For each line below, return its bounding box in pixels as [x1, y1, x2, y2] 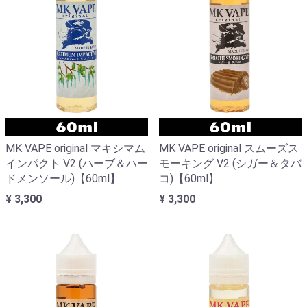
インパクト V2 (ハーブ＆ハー [5, 156, 148, 170]
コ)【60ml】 [159, 171, 219, 185]
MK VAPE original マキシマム [5, 141, 145, 155]
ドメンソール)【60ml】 [5, 171, 121, 185]
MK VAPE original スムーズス [159, 141, 299, 155]
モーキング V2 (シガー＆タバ [159, 156, 302, 170]
